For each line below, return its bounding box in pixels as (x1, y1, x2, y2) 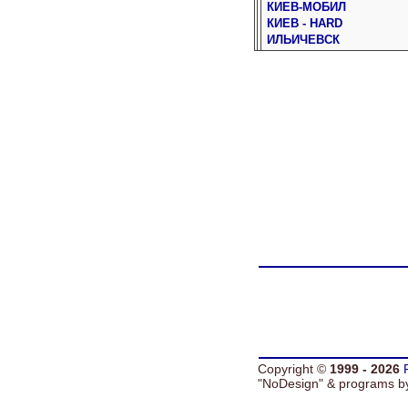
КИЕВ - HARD (266, 16, 342, 30)
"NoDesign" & (258, 376, 339, 391)
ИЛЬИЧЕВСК (266, 33, 340, 46)
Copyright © (258, 362, 330, 376)
